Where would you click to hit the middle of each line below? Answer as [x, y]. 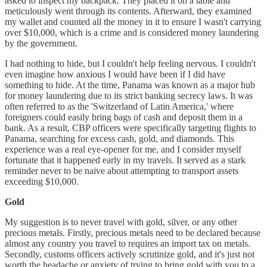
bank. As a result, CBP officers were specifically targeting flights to [131, 128]
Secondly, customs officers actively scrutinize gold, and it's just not [130, 254]
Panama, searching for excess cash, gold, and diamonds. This [119, 138]
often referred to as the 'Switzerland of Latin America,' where [119, 106]
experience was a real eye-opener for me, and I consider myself [123, 149]
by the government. [41, 43]
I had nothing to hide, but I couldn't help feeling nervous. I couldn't [130, 63]
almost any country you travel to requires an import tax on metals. [128, 243]
